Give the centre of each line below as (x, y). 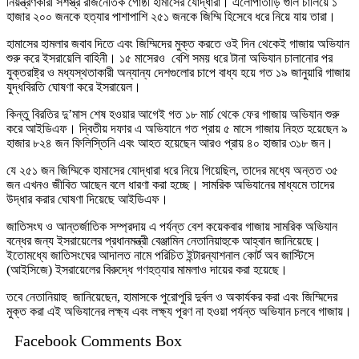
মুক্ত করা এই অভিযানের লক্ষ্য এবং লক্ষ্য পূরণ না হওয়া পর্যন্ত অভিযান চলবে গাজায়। (179, 312)
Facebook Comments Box (98, 341)
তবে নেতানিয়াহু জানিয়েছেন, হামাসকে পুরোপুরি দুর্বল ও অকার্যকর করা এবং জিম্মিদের (172, 297)
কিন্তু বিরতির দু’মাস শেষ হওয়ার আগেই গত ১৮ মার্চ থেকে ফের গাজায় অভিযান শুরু (173, 115)
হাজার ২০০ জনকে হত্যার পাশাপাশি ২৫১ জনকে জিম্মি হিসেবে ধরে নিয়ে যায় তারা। (171, 17)
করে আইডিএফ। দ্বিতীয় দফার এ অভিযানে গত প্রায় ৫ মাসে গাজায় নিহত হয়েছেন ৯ (177, 129)
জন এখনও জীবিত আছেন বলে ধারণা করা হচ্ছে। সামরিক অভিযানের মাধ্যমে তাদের (170, 185)
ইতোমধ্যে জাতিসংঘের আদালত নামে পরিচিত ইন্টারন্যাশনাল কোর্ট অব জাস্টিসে (160, 256)
